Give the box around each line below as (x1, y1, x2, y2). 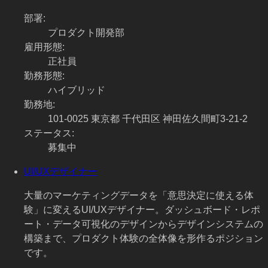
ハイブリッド (48, 85, 105, 96)
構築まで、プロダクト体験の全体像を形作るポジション (24, 233, 263, 244)
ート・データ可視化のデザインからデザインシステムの (24, 219, 263, 230)
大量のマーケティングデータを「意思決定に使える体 (24, 190, 254, 201)
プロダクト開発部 (48, 28, 124, 38)
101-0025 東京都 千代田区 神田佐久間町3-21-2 (48, 114, 248, 124)
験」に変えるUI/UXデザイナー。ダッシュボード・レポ (24, 205, 260, 215)
